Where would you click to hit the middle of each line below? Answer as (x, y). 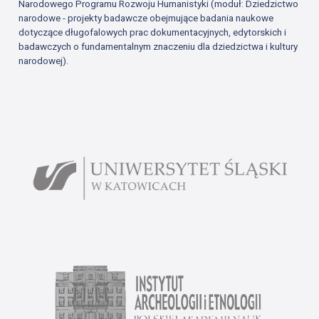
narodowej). (44, 61)
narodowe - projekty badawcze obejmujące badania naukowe (146, 18)
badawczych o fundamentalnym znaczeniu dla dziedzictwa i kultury (158, 47)
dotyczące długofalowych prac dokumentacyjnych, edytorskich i (153, 32)
